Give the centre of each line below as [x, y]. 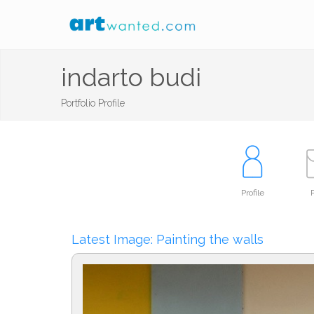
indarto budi [131, 77]
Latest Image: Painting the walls [168, 239]
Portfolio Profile [93, 103]
